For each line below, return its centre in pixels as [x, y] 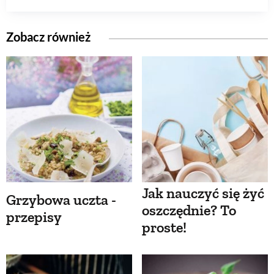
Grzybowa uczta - [61, 200]
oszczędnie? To [189, 210]
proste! [164, 228]
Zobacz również [48, 37]
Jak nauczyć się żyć [203, 193]
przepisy [34, 217]
